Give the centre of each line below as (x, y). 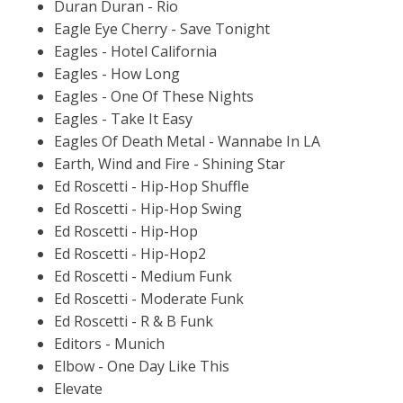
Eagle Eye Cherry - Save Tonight (162, 28)
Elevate (78, 388)
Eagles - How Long (117, 73)
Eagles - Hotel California (135, 51)
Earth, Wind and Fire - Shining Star (170, 163)
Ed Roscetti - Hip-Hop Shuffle (152, 186)
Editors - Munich (109, 343)
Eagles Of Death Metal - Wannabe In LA (187, 141)
